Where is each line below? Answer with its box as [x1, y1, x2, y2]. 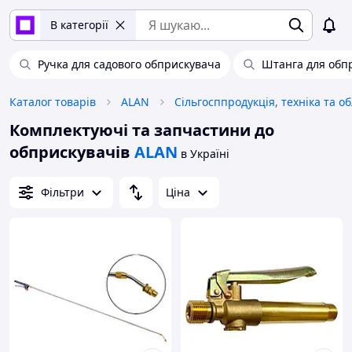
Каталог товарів [9, 94, 96, 109]
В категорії [50, 17, 108, 32]
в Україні [181, 146, 229, 161]
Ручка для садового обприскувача [38, 57, 221, 71]
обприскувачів [9, 141, 130, 163]
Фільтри [41, 185, 84, 200]
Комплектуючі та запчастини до [9, 119, 274, 141]
